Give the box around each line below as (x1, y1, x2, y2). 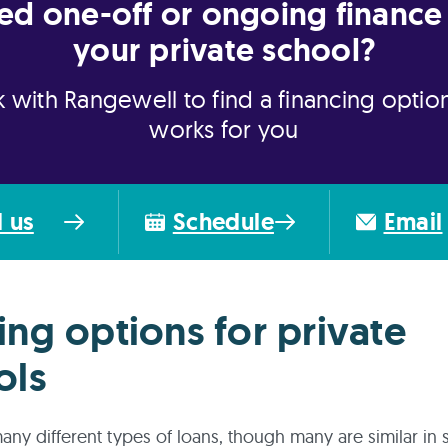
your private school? (73, 29, 375, 71)
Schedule (172, 206, 274, 237)
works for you (149, 114, 299, 144)
